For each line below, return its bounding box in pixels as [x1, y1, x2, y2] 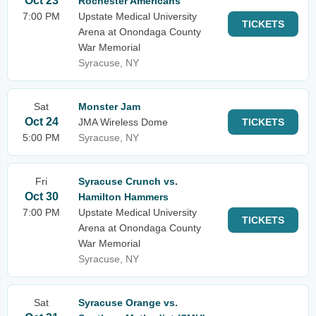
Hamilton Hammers [78, 191, 169, 202]
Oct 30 [24, 190, 59, 202]
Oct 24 [24, 116, 59, 128]
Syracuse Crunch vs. [78, 176, 178, 187]
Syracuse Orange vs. [78, 297, 178, 308]
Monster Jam [78, 101, 140, 112]
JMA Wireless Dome [78, 116, 168, 128]
